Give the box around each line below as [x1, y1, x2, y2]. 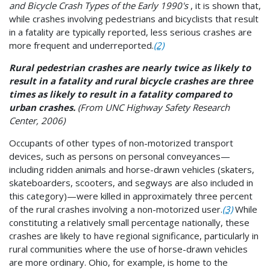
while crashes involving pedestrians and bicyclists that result [9, 12, 259, 25]
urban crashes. [9, 101, 75, 113]
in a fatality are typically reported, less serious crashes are [9, 25, 252, 38]
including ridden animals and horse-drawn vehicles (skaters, [9, 163, 254, 175]
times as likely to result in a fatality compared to [9, 87, 232, 100]
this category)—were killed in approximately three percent [9, 189, 253, 202]
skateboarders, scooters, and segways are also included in [9, 176, 253, 189]
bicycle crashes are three [139, 74, 253, 87]
